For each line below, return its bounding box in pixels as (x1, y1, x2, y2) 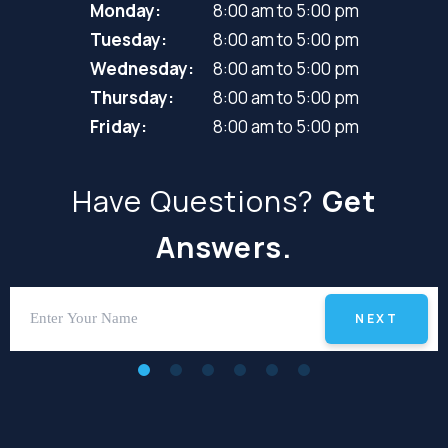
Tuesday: (89, 27, 167, 51)
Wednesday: (89, 56, 194, 80)
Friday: (89, 114, 147, 138)
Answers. (155, 226, 293, 267)
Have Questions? (71, 180, 322, 221)
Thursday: (89, 85, 174, 109)
